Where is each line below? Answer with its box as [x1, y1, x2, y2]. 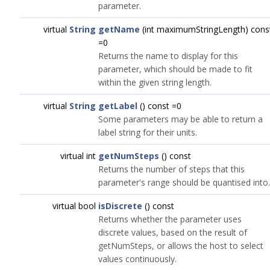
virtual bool [52, 200, 98, 212]
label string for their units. [98, 127, 197, 138]
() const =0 [137, 100, 181, 111]
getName [98, 24, 140, 35]
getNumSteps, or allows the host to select [98, 240, 263, 251]
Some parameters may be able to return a [98, 113, 263, 125]
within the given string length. [98, 77, 212, 88]
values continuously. [98, 253, 177, 265]
